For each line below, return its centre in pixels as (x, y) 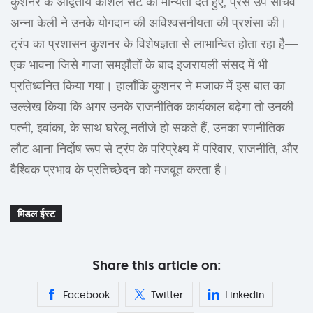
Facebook (86, 295)
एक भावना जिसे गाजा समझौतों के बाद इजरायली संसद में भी (139, 65)
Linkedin (245, 295)
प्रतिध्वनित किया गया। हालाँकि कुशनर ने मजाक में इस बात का (148, 86)
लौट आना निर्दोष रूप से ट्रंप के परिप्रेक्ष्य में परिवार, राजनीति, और (154, 149)
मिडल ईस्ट (36, 214)
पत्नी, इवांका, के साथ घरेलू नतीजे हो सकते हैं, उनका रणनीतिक (147, 128)
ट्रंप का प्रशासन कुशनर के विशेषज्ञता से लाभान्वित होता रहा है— (154, 44)
